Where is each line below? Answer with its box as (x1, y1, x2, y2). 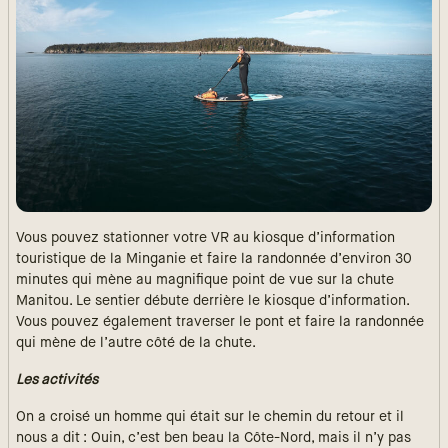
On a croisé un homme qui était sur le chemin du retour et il (16, 410, 404, 425)
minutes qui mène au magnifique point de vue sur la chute (16, 273, 394, 288)
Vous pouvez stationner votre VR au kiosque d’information (16, 231, 395, 246)
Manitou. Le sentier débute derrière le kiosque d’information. (16, 294, 409, 309)
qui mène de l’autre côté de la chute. (16, 336, 256, 351)
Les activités (16, 373, 98, 388)
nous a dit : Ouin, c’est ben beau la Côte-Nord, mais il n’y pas (16, 431, 411, 446)
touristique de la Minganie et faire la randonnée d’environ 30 (16, 252, 412, 267)
